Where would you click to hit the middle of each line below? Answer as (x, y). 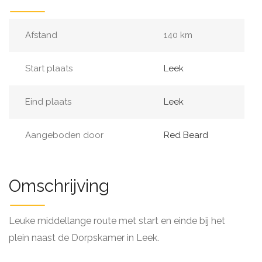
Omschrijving (59, 186)
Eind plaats (48, 102)
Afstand (41, 35)
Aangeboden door (64, 135)
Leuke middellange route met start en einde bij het (117, 221)
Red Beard (186, 135)
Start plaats (49, 68)
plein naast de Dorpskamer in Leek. (84, 238)
